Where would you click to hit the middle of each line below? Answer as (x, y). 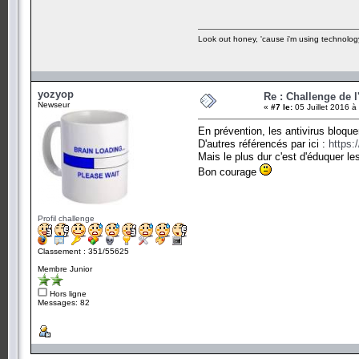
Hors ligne (67, 293)
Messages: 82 (64, 302)
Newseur (54, 104)
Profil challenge (66, 218)
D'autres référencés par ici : (263, 143)
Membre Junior (65, 268)
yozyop (56, 94)
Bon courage (229, 171)
